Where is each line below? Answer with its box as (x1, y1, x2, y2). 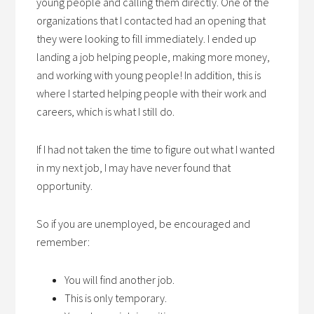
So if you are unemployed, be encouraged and (36, 217, 251, 231)
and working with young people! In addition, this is (36, 68, 261, 82)
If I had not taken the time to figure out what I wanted (36, 142, 275, 156)
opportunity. (36, 179, 93, 193)
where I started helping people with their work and (36, 86, 267, 100)
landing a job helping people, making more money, (36, 50, 271, 64)
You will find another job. (64, 273, 175, 287)
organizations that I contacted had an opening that (36, 13, 266, 27)
